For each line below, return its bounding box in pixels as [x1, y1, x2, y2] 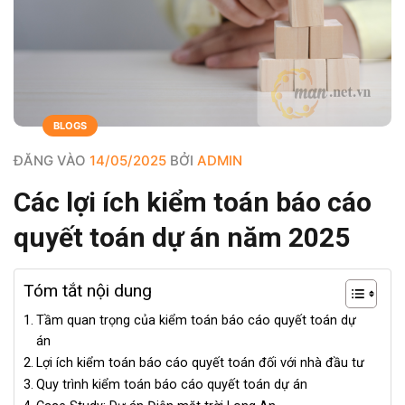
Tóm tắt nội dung [24, 280, 152, 302]
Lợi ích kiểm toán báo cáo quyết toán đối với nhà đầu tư [35, 355, 364, 372]
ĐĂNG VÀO [14, 152, 89, 170]
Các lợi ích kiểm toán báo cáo [14, 186, 372, 219]
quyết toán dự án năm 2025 [14, 221, 350, 254]
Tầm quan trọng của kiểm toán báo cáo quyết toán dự [35, 313, 356, 329]
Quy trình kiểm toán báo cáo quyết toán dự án [35, 377, 307, 393]
